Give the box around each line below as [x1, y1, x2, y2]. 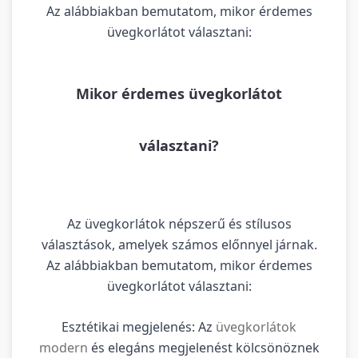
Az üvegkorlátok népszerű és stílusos [66, 214, 292, 233]
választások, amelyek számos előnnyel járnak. [41, 235, 317, 253]
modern [38, 338, 91, 356]
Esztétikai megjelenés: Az [62, 317, 216, 336]
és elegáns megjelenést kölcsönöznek [90, 338, 320, 356]
